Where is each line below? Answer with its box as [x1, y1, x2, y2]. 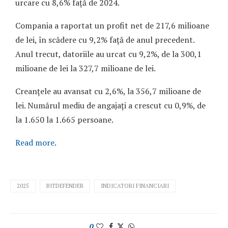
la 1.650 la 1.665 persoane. [15, 114, 113, 126]
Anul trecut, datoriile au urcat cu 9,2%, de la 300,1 [15, 48, 202, 60]
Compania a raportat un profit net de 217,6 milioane [15, 20, 209, 32]
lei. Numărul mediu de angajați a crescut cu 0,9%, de [15, 100, 206, 111]
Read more [15, 137, 54, 149]
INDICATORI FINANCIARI [101, 182, 169, 190]
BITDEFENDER [46, 182, 83, 190]
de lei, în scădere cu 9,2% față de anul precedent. [15, 34, 194, 46]
